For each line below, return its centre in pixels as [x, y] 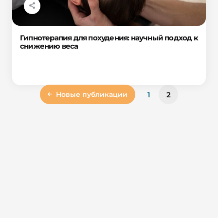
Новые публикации [92, 95]
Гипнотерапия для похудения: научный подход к [109, 37]
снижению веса [49, 46]
